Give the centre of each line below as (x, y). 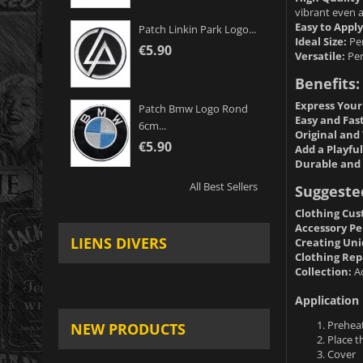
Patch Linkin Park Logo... (197, 30)
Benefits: (327, 83)
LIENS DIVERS (119, 243)
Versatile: (320, 56)
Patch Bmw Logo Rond (193, 109)
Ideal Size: (320, 41)
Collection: (323, 271)
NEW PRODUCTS (128, 329)
